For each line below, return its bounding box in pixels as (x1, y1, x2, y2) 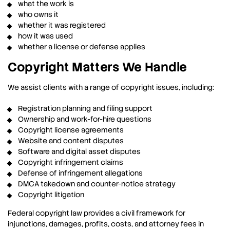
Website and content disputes (18, 136, 124, 146)
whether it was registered (18, 21, 106, 30)
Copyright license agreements (18, 125, 124, 135)
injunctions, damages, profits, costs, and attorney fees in (8, 219, 204, 229)
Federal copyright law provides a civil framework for (8, 208, 185, 218)
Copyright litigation (18, 190, 84, 200)
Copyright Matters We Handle (8, 59, 187, 75)
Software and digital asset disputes (18, 147, 141, 157)
